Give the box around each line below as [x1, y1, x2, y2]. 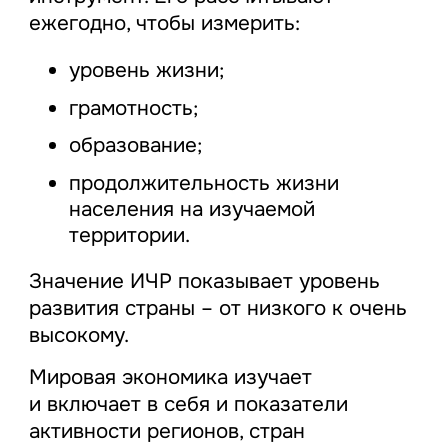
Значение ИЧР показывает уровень [28, 268, 380, 295]
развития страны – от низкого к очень [28, 295, 407, 322]
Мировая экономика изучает [28, 364, 312, 391]
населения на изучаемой [68, 195, 315, 222]
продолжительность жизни [68, 169, 339, 196]
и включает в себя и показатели [28, 391, 348, 418]
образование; [68, 132, 202, 159]
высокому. [28, 322, 129, 349]
